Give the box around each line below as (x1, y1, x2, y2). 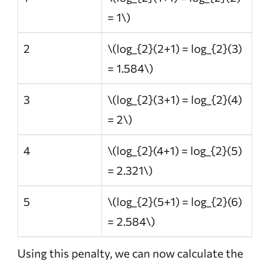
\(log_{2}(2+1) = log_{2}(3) (107, 41, 242, 56)
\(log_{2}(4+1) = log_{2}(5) (107, 144, 242, 158)
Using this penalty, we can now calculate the (17, 246, 243, 260)
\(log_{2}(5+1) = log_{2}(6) (107, 195, 242, 209)
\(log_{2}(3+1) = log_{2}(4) (107, 92, 242, 107)
